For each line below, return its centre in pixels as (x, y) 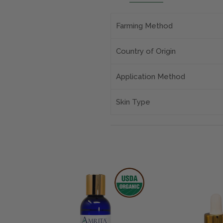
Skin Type (133, 102)
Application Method (151, 77)
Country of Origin (146, 52)
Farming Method (144, 26)
